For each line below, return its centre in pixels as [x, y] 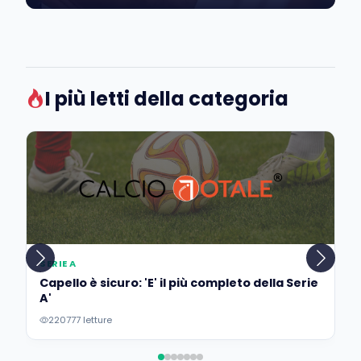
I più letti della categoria [167, 99]
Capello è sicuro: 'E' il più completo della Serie [179, 282]
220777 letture [80, 320]
